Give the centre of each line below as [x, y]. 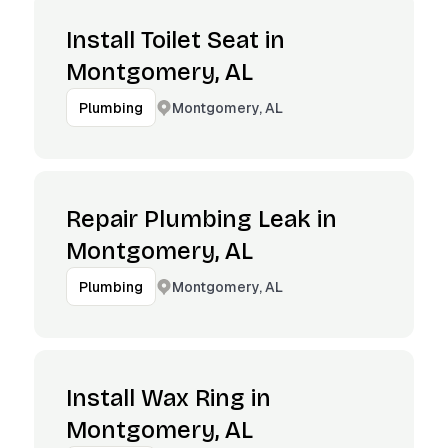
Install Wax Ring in [168, 398]
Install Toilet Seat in [175, 40]
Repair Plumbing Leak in [201, 219]
